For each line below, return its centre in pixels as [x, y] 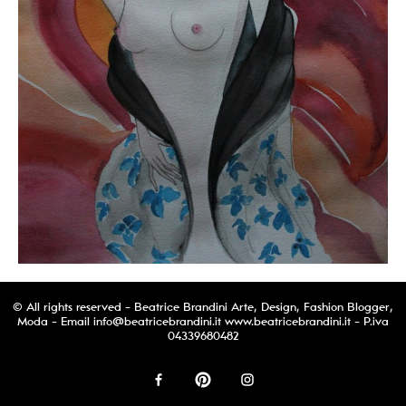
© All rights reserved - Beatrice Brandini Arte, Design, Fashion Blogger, [203, 308]
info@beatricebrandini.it [157, 322]
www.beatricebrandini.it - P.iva [305, 322]
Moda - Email [55, 322]
